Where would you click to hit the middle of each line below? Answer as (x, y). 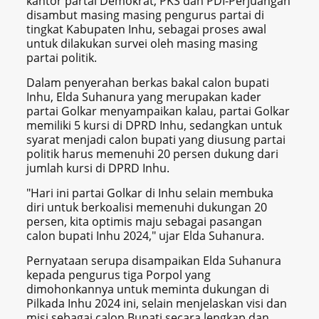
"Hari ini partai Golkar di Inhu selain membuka (150, 193)
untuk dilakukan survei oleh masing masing (142, 44)
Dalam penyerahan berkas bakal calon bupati (148, 83)
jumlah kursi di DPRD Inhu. (98, 168)
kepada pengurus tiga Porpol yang (119, 275)
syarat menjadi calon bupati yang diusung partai (156, 140)
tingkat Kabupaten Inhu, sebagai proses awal (147, 30)
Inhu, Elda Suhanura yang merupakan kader (144, 97)
